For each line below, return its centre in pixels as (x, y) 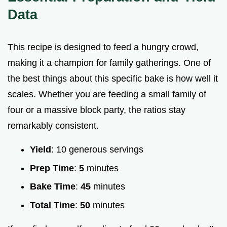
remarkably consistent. (53, 125)
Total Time (52, 205)
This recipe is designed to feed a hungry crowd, (103, 47)
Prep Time (52, 168)
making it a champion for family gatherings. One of (109, 63)
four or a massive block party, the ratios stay (97, 110)
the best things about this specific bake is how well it (113, 78)
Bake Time (53, 187)
